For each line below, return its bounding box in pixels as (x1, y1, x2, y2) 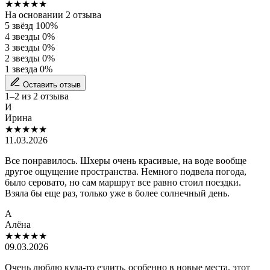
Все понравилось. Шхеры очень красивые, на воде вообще (5, 155, 246, 166)
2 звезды (5, 53, 40, 64)
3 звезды (5, 42, 40, 53)
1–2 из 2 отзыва (5, 91, 69, 102)
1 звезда (5, 64, 37, 75)
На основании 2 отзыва (5, 10, 101, 20)
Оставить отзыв (23, 80, 81, 90)
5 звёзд (5, 20, 33, 31)
